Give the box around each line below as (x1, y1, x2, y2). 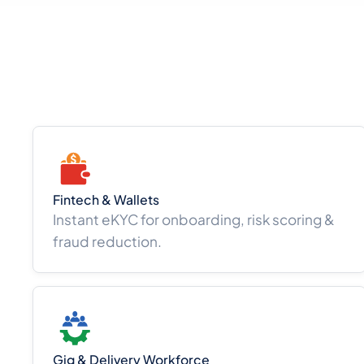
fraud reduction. (52, 232, 162, 251)
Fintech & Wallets (52, 192, 159, 209)
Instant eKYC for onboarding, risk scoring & (52, 210, 335, 229)
